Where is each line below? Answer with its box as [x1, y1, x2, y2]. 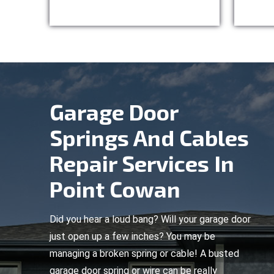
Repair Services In [50, 150, 234, 176]
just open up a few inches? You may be [50, 231, 215, 242]
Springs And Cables [50, 124, 249, 150]
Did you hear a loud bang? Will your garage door [50, 213, 251, 225]
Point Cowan [50, 176, 180, 202]
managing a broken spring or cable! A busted [50, 248, 239, 259]
